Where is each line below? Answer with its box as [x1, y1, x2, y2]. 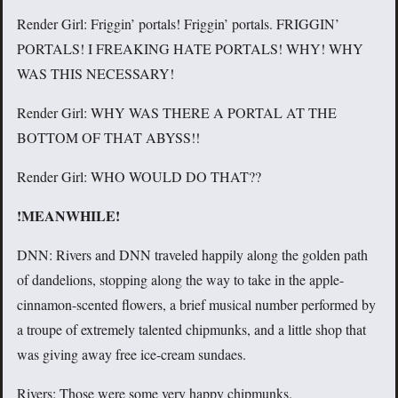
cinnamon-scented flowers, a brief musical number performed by [17, 295, 376, 314]
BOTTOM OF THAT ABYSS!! [17, 128, 200, 147]
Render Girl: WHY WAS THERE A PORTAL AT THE [17, 103, 337, 123]
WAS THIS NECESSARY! [17, 64, 174, 84]
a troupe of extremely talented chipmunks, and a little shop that [17, 320, 366, 339]
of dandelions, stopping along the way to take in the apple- [17, 270, 344, 290]
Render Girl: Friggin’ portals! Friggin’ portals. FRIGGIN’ [17, 14, 339, 34]
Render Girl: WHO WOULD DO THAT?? [17, 167, 261, 187]
